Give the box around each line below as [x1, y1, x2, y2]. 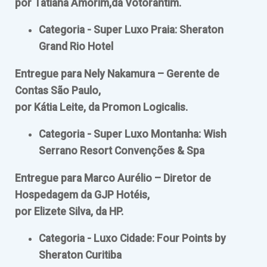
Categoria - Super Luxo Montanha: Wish [39, 128, 226, 141]
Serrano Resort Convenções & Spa [39, 145, 204, 157]
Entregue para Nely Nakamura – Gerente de [15, 67, 219, 80]
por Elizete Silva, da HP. [15, 205, 123, 218]
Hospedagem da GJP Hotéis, [15, 188, 150, 201]
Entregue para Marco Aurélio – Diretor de [15, 172, 211, 184]
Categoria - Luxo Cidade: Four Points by [39, 232, 226, 245]
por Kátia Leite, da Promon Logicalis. [15, 101, 188, 113]
